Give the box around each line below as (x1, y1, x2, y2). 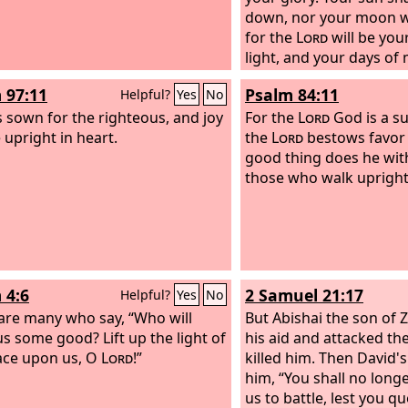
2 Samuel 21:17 (245, 284, 363, 306)
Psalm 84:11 (245, 84, 339, 106)
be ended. (245, 66, 313, 87)
